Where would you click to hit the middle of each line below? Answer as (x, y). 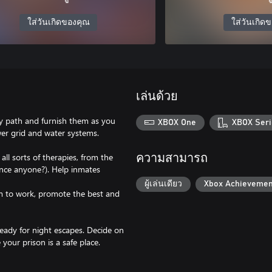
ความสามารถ (172, 158)
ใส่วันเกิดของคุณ (58, 22)
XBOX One (177, 122)
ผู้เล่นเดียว (163, 184)
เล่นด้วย (157, 97)
